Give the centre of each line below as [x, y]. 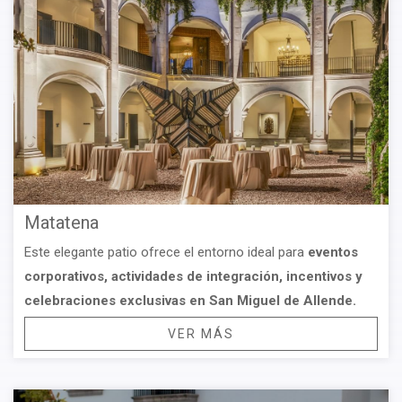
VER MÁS [201, 333]
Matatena [61, 222]
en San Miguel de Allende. [273, 300]
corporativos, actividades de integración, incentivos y [193, 276]
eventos [333, 252]
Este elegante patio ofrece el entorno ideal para [166, 252]
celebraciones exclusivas [105, 300]
